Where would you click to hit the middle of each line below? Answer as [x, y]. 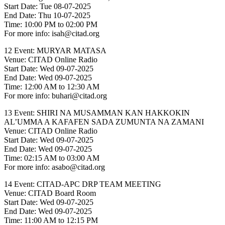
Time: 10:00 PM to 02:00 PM [51, 25]
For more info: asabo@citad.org [54, 167]
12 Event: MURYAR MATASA [55, 51]
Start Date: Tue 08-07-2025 [47, 7]
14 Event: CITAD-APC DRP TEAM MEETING [83, 184]
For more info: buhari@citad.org [55, 96]
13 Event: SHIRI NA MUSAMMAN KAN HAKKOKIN [97, 113]
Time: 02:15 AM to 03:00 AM [52, 158]
